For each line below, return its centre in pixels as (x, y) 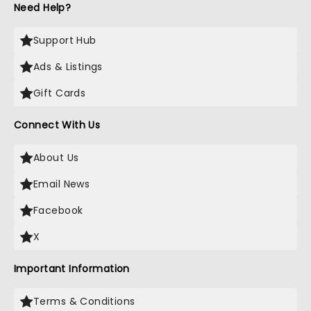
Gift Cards (60, 93)
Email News (62, 184)
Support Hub (65, 40)
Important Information (72, 269)
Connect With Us (57, 125)
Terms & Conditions (84, 301)
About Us (56, 158)
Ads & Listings (68, 67)
